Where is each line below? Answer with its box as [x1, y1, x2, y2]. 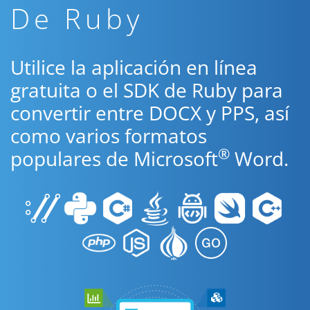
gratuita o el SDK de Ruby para [10, 77, 283, 103]
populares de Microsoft [10, 145, 218, 172]
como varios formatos [10, 122, 207, 149]
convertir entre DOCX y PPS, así [10, 100, 289, 126]
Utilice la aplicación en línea [10, 54, 257, 80]
